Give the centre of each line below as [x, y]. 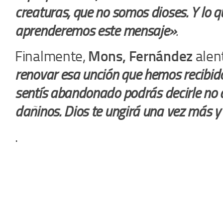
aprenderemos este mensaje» [96, 31]
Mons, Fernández [140, 56]
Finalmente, [52, 56]
